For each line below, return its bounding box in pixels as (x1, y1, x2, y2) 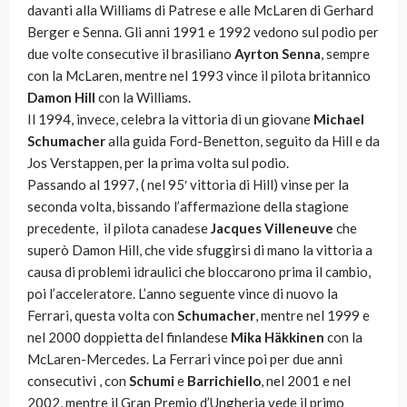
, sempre (321, 45, 370, 63)
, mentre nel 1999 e (255, 307, 370, 324)
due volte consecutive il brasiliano (27, 45, 234, 63)
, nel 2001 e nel (261, 372, 351, 390)
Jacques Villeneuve (211, 220, 333, 237)
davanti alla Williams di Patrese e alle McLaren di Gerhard (27, 2, 373, 19)
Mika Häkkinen (231, 329, 324, 346)
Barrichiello (184, 372, 261, 390)
